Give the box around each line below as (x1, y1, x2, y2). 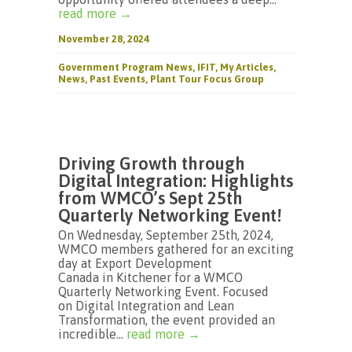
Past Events (90, 73, 145, 85)
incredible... (58, 327, 126, 341)
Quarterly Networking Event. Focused (58, 284, 269, 299)
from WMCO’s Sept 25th (58, 188, 243, 208)
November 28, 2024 (58, 33, 149, 45)
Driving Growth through (58, 153, 245, 174)
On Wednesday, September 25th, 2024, (58, 228, 273, 242)
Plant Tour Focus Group (150, 73, 264, 85)
